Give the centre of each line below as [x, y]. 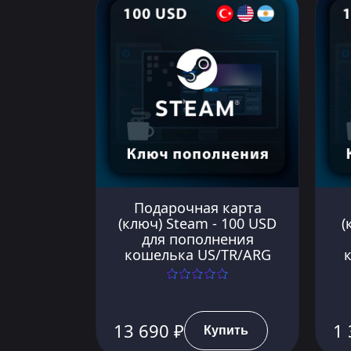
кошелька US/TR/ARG [197, 254]
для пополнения [197, 239]
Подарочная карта [197, 207]
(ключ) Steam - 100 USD [197, 223]
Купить [226, 330]
